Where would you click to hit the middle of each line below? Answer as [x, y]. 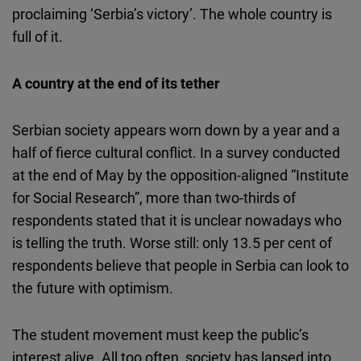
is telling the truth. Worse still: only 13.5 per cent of [172, 243]
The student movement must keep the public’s [160, 335]
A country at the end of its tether [116, 83]
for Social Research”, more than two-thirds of [154, 198]
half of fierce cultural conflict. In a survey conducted [176, 153]
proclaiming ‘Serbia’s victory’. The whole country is [172, 14]
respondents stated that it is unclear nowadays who [177, 220]
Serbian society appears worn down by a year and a [176, 130]
